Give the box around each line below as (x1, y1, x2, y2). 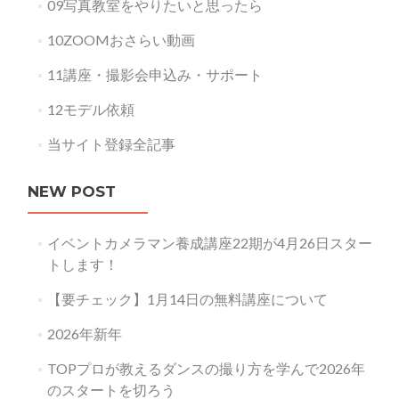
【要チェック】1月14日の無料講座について (46, 290, 328, 307)
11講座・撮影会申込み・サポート (46, 66, 263, 83)
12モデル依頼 (46, 101, 134, 118)
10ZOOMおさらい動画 (46, 31, 195, 48)
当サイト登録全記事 (46, 135, 175, 152)
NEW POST (28, 183, 116, 200)
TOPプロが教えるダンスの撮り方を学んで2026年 (46, 360, 365, 377)
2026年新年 (46, 325, 122, 342)
